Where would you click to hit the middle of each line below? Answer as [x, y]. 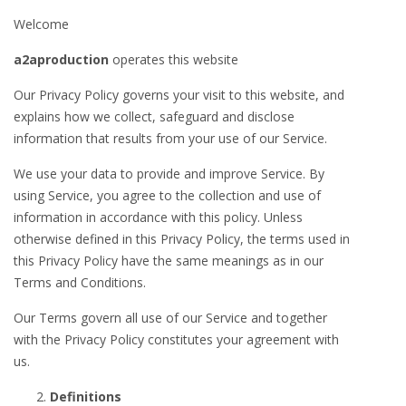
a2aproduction [61, 59]
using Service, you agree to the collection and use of [167, 195]
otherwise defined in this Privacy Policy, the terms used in [182, 239]
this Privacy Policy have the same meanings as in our [169, 261]
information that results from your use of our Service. [170, 138]
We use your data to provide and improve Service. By [169, 174]
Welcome [41, 24]
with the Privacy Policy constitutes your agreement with [176, 339]
